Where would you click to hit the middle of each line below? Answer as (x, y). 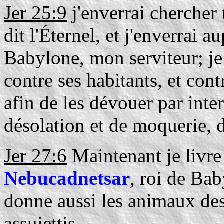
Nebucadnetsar (67, 178)
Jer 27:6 (35, 156)
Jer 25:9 (35, 13)
